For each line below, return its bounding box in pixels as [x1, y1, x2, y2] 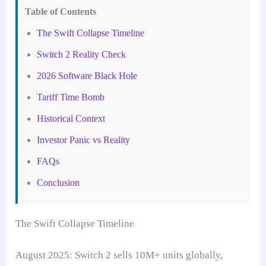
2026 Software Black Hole [37, 70, 138, 81]
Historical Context [37, 113, 106, 123]
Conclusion [37, 177, 80, 188]
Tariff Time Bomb [37, 91, 105, 102]
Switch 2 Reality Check [37, 49, 126, 59]
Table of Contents [25, 6, 97, 17]
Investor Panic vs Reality [37, 134, 131, 145]
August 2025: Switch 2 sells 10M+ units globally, [15, 249, 223, 261]
